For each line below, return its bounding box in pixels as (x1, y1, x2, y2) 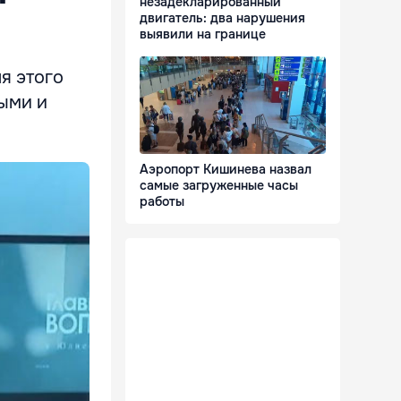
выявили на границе (140, 26, 266, 43)
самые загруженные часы (140, 177, 298, 194)
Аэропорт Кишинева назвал (140, 161, 311, 178)
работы (140, 193, 184, 210)
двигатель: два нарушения (140, 10, 305, 27)
